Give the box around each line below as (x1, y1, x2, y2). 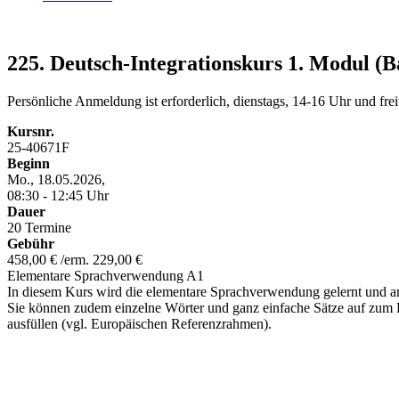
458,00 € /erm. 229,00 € (7, 251, 142, 267)
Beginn (7, 155, 50, 171)
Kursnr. (7, 123, 54, 139)
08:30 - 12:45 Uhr (7, 187, 109, 203)
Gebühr (7, 235, 54, 251)
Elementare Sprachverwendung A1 (7, 267, 204, 283)
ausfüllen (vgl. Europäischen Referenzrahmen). (7, 315, 272, 331)
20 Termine (7, 219, 71, 235)
